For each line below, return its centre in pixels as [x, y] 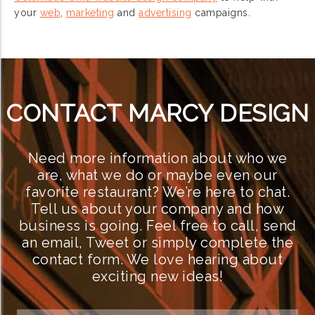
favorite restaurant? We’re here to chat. [157, 192]
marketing [90, 12]
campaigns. [221, 12]
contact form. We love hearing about [157, 259]
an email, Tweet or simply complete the [157, 242]
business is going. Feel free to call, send [157, 225]
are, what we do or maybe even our [157, 175]
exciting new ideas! [157, 276]
